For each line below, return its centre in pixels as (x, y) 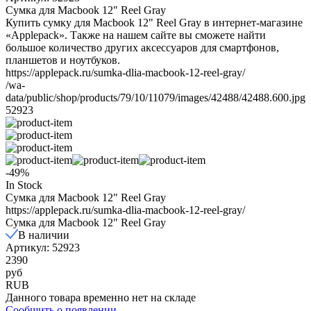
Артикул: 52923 (43, 247)
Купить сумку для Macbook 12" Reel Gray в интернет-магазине (154, 22)
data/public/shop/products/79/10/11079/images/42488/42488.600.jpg (155, 97)
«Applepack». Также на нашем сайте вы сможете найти (136, 35)
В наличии (44, 235)
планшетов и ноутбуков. (63, 60)
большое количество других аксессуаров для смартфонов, (142, 47)
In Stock (24, 185)
